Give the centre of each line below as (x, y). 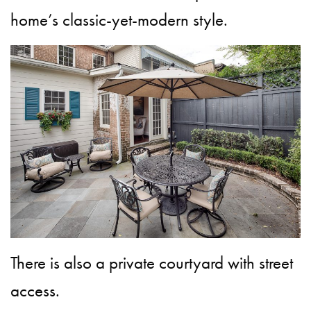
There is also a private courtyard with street (152, 263)
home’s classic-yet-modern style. (119, 19)
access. (35, 291)
